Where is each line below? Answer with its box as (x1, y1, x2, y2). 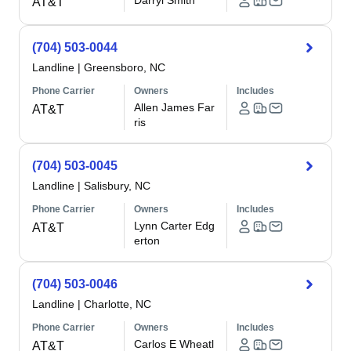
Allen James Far (134, 101, 215, 114)
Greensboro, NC (84, 61, 165, 74)
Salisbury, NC (84, 179, 150, 192)
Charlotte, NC (84, 298, 151, 310)
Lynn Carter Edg (134, 219, 215, 232)
